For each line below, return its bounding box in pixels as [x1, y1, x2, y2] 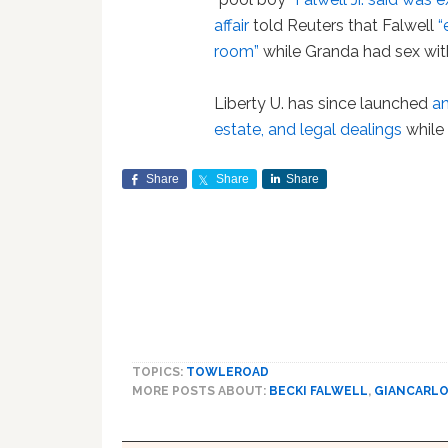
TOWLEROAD [186, 364, 269, 379]
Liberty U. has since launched [214, 93, 433, 113]
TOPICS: [132, 364, 186, 379]
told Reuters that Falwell [249, 15, 439, 35]
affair [214, 15, 250, 35]
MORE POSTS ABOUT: [132, 383, 269, 398]
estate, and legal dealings [214, 119, 403, 139]
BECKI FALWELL [269, 383, 368, 398]
